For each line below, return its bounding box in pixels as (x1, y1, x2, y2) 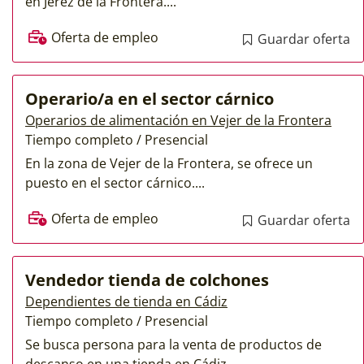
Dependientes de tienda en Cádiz (25, 292, 227, 310)
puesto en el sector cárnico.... (25, 173, 205, 192)
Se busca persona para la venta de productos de (25, 335, 322, 353)
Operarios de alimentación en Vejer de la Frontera (25, 110, 331, 129)
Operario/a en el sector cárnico (25, 87, 274, 110)
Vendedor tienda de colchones (25, 268, 269, 291)
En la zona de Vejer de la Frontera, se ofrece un (25, 154, 313, 172)
